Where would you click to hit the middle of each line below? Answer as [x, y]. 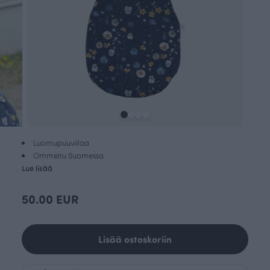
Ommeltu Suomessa [68, 155]
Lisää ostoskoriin [135, 239]
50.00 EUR [50, 198]
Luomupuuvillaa [61, 142]
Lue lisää [37, 168]
